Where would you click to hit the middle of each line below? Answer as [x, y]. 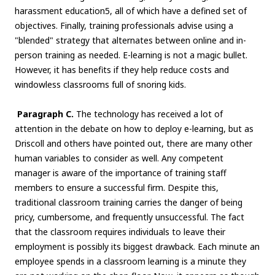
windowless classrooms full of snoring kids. [100, 85]
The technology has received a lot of [149, 114]
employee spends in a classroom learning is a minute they [130, 261]
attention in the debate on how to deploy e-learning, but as [134, 129]
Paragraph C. [47, 114]
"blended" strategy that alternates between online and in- [130, 41]
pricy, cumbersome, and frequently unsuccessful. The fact [130, 217]
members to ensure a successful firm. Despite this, [117, 188]
